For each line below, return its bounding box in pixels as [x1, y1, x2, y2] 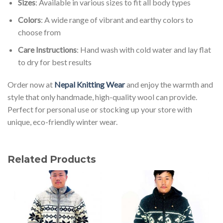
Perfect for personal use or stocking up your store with [7, 105, 192, 114]
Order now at [7, 80, 54, 90]
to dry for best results [17, 57, 92, 67]
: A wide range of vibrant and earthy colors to [40, 14, 193, 24]
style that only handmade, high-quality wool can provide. [7, 92, 197, 102]
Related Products [7, 153, 96, 166]
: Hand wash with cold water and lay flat [76, 44, 211, 54]
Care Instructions [17, 44, 77, 54]
